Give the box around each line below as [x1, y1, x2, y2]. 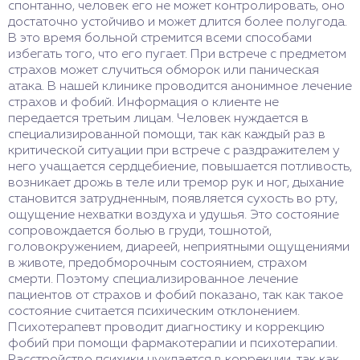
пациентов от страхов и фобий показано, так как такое [8, 289, 343, 302]
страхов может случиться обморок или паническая [8, 64, 319, 77]
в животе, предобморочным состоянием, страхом [8, 257, 307, 270]
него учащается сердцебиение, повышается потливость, [8, 161, 352, 174]
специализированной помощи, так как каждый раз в [8, 129, 325, 141]
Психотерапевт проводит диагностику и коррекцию [8, 321, 325, 334]
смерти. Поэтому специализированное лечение [8, 273, 298, 286]
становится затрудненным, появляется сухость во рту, [8, 193, 337, 206]
